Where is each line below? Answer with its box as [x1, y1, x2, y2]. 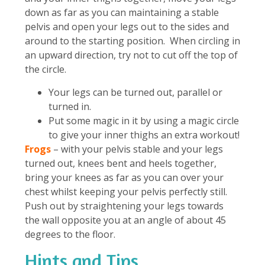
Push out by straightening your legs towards [25, 199, 224, 212]
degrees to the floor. [25, 227, 115, 241]
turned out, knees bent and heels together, [25, 156, 216, 170]
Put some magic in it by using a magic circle [49, 114, 239, 127]
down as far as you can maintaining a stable [25, 6, 219, 20]
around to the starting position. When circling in [25, 34, 240, 48]
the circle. [25, 63, 66, 76]
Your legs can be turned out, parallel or [49, 85, 222, 99]
